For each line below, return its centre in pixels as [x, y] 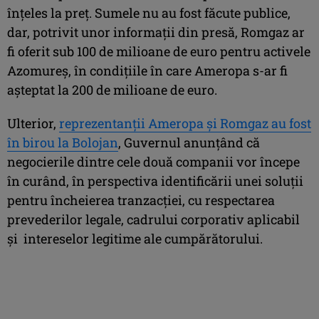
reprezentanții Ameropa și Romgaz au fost [185, 123]
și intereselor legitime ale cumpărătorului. [135, 238]
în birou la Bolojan [63, 142]
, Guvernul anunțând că [189, 142]
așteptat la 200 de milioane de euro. [112, 89]
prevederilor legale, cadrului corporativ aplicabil [153, 219]
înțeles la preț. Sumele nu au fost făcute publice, [149, 12]
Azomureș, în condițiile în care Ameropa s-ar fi [147, 70]
